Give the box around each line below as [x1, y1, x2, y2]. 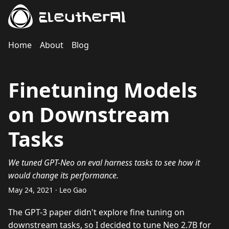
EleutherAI [39, 12, 127, 25]
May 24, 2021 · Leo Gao [8, 185, 86, 195]
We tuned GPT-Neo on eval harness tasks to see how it [8, 157, 200, 168]
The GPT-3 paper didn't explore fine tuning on [8, 207, 185, 218]
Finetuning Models [8, 76, 197, 104]
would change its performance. [8, 170, 119, 181]
